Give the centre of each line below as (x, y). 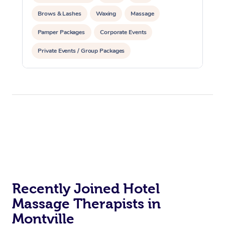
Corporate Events (123, 32)
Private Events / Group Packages (81, 50)
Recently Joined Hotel (86, 188)
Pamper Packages (62, 32)
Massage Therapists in (86, 203)
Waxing (106, 13)
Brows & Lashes (60, 13)
